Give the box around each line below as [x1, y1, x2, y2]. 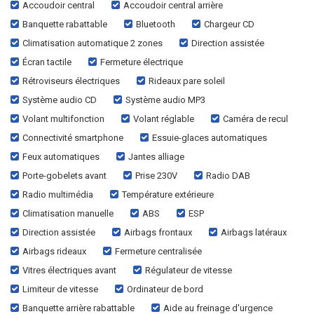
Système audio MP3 [125, 94, 205, 105]
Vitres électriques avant [22, 264, 116, 275]
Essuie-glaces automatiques [152, 132, 267, 143]
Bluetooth [136, 18, 175, 29]
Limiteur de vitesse [22, 283, 98, 294]
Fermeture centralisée [115, 245, 202, 257]
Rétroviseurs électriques [22, 75, 120, 86]
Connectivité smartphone [22, 132, 123, 143]
